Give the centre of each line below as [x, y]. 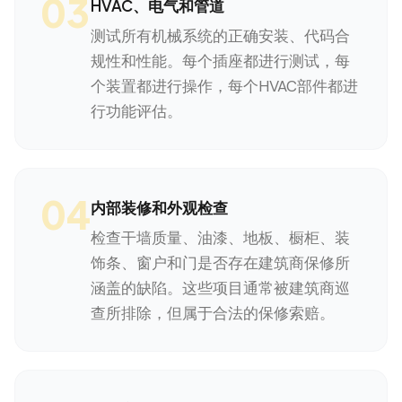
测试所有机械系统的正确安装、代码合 [220, 36]
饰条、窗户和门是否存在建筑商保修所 [220, 263]
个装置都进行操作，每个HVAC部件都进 [224, 86]
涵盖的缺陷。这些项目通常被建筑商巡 [220, 288]
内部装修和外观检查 [159, 207]
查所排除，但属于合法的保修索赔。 [213, 313]
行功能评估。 [136, 111]
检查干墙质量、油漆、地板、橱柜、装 [220, 238]
